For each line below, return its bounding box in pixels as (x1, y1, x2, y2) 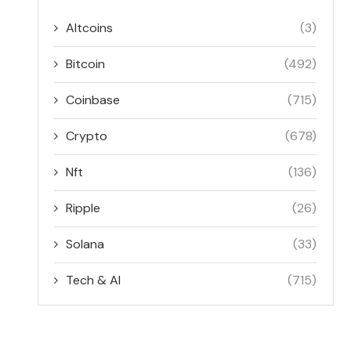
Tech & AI (66, 271, 121, 288)
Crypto (66, 127, 108, 144)
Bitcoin (66, 55, 106, 72)
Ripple (66, 199, 101, 216)
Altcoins (66, 19, 114, 36)
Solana (66, 235, 105, 252)
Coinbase (66, 91, 121, 108)
